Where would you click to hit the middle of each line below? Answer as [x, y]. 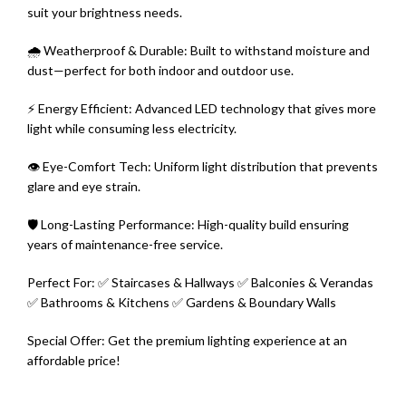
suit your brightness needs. [105, 13]
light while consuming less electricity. [132, 129]
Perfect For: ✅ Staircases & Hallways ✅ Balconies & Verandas [200, 283]
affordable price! [74, 361]
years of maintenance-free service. [125, 245]
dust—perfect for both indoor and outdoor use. [160, 71]
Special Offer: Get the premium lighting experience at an [187, 341]
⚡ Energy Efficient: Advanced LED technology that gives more [202, 109]
